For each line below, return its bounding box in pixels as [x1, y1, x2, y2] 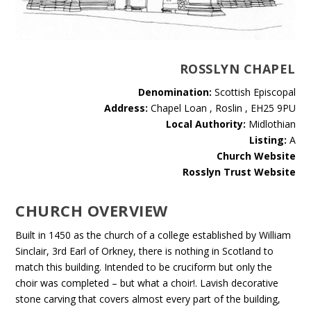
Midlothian [245, 117, 296, 131]
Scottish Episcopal [211, 85, 296, 99]
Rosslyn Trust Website [182, 165, 296, 179]
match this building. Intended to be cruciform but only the [15, 260, 273, 274]
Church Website [216, 149, 296, 163]
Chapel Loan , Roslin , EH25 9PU [147, 101, 296, 115]
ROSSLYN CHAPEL [179, 60, 296, 78]
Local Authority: [165, 117, 246, 131]
